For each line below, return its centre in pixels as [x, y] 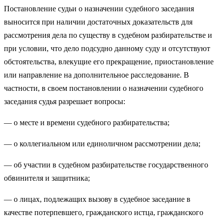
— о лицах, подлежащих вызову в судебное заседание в [97, 199]
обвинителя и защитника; [47, 178]
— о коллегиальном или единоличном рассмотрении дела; [102, 143]
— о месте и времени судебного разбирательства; [87, 122]
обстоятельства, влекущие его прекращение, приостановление [109, 61]
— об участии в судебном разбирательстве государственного [106, 165]
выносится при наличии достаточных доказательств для [98, 22]
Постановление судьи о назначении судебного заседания [99, 8]
